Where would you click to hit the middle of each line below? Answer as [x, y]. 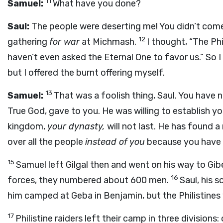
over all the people [46, 142]
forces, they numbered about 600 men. [89, 180]
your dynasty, [76, 126]
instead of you [115, 142]
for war [64, 42]
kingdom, [27, 126]
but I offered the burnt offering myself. [86, 73]
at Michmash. [109, 42]
